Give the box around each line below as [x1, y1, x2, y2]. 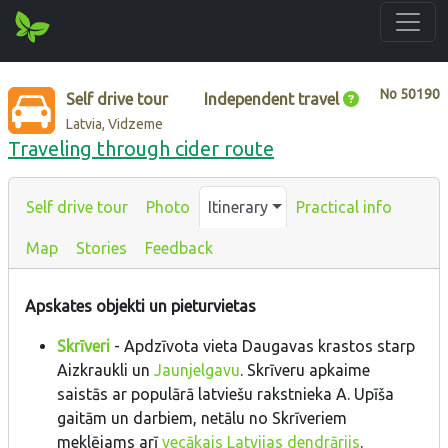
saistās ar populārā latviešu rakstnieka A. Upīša [57, 385, 394, 404]
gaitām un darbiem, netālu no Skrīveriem [57, 409, 347, 428]
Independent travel [204, 89, 340, 108]
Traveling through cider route [8, 136, 274, 160]
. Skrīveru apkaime [240, 361, 370, 380]
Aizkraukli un [57, 361, 154, 380]
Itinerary [208, 197, 268, 216]
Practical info [295, 197, 392, 216]
